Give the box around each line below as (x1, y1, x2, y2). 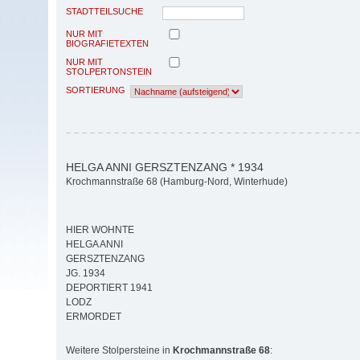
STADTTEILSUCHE (66, 6, 143, 16)
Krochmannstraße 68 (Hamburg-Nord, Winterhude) (66, 176, 288, 188)
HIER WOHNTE (66, 224, 134, 236)
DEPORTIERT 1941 (66, 282, 153, 294)
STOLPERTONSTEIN (66, 66, 152, 76)
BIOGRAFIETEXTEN (66, 38, 149, 48)
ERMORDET (66, 311, 121, 323)
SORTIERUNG (66, 84, 125, 95)
